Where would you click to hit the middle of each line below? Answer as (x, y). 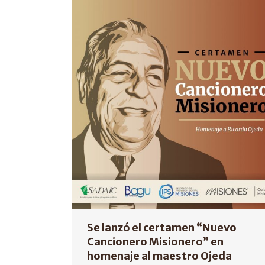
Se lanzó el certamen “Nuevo (162, 227)
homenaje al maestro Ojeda (159, 256)
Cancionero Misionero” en (155, 242)
